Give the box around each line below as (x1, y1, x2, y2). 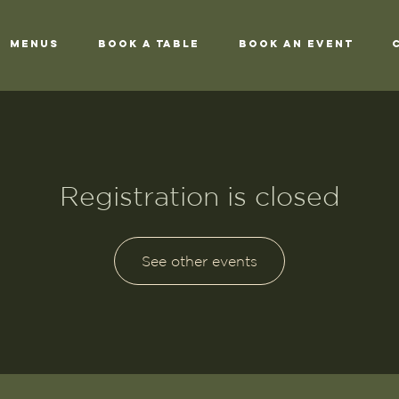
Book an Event (238, 37, 354, 50)
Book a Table (98, 37, 199, 50)
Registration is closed (59, 182, 340, 210)
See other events (142, 253, 257, 269)
